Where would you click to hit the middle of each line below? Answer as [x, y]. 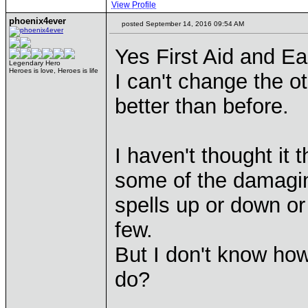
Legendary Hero [35, 63]
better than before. [202, 106]
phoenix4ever [37, 21]
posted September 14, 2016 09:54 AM [182, 24]
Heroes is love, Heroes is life [54, 70]
